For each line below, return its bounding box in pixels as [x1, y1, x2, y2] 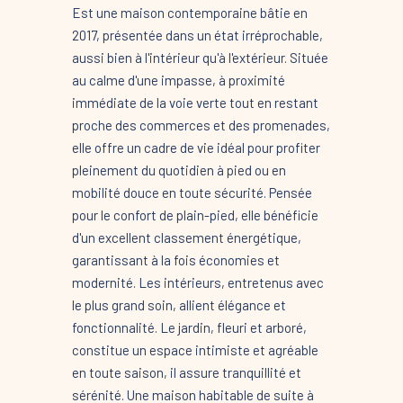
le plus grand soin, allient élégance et [71, 296, 286, 313]
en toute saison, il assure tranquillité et [71, 363, 301, 381]
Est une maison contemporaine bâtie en [71, 4, 308, 21]
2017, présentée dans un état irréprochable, [71, 26, 323, 43]
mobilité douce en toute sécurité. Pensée [71, 184, 312, 201]
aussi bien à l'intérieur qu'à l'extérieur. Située [71, 49, 328, 66]
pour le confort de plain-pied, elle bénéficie [71, 206, 318, 223]
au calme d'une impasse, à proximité [71, 71, 285, 88]
